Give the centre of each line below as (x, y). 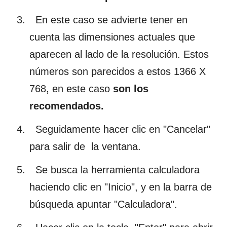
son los (129, 88)
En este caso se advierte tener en (108, 20)
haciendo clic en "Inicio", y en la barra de (121, 187)
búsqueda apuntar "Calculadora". (103, 204)
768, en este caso (70, 88)
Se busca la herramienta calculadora (115, 169)
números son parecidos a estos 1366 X (118, 71)
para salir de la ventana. (85, 146)
